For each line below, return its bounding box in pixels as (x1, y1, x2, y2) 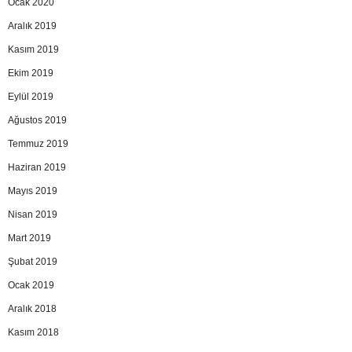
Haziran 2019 (8, 161, 66, 173)
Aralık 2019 (8, 20, 57, 31)
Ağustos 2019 (8, 114, 67, 126)
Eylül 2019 (8, 90, 53, 102)
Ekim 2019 (8, 67, 53, 79)
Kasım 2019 (8, 43, 59, 55)
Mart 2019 (8, 232, 51, 244)
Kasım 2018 (8, 326, 59, 338)
